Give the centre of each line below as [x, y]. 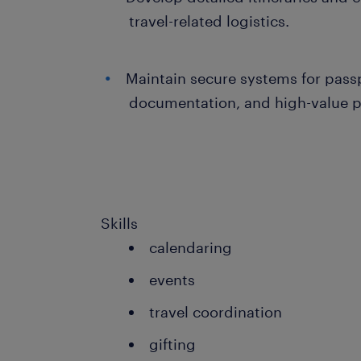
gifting [173, 344]
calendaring [191, 247]
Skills [120, 223]
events [172, 280]
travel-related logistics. [210, 21]
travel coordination [216, 312]
